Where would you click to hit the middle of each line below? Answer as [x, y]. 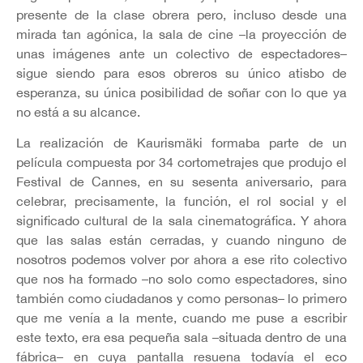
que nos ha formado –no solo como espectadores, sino [181, 279]
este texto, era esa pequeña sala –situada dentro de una [181, 337]
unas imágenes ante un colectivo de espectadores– [181, 53]
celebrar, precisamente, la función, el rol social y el [181, 201]
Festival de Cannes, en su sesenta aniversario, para [181, 182]
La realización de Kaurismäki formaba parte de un [181, 143]
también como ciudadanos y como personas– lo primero [181, 299]
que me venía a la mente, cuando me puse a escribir [181, 318]
